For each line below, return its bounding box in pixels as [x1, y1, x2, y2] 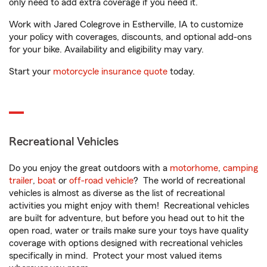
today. [167, 67, 195, 76]
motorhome [170, 163, 218, 173]
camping [223, 163, 258, 173]
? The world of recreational [133, 176, 245, 185]
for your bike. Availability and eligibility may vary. [9, 45, 204, 54]
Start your [9, 67, 53, 76]
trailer [9, 176, 33, 185]
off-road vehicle [69, 176, 133, 185]
